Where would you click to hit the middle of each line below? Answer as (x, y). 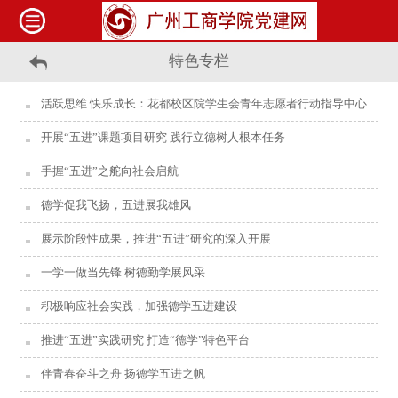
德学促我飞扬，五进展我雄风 (116, 206)
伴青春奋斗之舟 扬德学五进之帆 (123, 374)
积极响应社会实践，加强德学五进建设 (139, 307)
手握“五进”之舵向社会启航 (110, 172)
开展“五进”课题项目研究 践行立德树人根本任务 (163, 138)
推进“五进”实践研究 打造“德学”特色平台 (146, 341)
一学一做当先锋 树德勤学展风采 (123, 273)
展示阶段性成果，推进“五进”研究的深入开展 (156, 239)
